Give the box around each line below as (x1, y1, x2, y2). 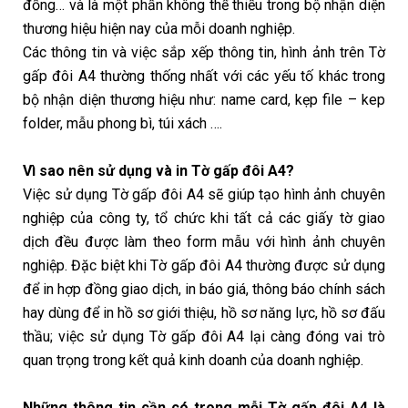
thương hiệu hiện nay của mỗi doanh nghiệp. (23, 20, 295, 38)
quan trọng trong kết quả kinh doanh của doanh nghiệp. (23, 352, 363, 370)
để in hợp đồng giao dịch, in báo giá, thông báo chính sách (23, 280, 385, 299)
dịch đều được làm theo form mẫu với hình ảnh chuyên (23, 233, 385, 251)
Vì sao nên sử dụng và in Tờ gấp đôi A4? (23, 162, 294, 180)
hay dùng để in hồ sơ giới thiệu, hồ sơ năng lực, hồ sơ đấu (23, 304, 385, 322)
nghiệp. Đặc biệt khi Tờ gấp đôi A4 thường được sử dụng (23, 257, 385, 275)
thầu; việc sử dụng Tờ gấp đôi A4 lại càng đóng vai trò (23, 328, 385, 346)
